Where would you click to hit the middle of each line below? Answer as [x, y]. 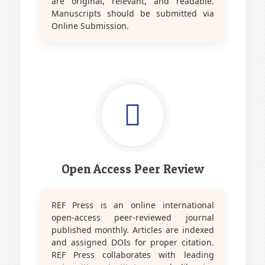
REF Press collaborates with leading [132, 254]
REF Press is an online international [132, 205]
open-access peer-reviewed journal [132, 217]
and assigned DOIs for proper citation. [132, 242]
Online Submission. [90, 25]
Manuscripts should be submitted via [132, 13]
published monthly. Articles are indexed [132, 230]
